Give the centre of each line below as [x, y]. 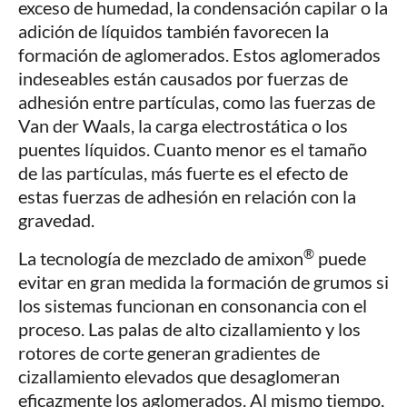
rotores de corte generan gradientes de [169, 353]
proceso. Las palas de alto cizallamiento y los [189, 329]
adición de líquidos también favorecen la [174, 31]
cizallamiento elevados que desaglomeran [179, 377]
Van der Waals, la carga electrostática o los [183, 126]
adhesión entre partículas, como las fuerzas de [197, 102]
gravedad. [56, 220]
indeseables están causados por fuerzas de [183, 79]
